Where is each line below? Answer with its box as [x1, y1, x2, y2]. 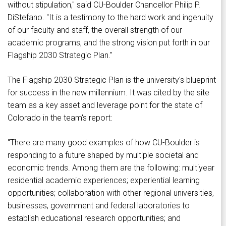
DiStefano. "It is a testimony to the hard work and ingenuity [8, 13, 213, 23]
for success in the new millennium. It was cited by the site [8, 88, 209, 98]
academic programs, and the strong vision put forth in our [8, 38, 210, 48]
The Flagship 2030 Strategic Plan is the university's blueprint [8, 75, 216, 85]
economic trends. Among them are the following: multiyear [8, 163, 214, 173]
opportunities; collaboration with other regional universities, [8, 188, 214, 198]
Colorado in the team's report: [8, 113, 112, 123]
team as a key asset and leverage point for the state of [8, 100, 202, 110]
